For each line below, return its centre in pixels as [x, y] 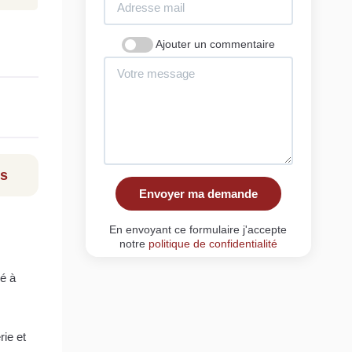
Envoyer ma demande [198, 193]
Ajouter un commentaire [215, 44]
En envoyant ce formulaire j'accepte [198, 229]
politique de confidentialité [213, 243]
